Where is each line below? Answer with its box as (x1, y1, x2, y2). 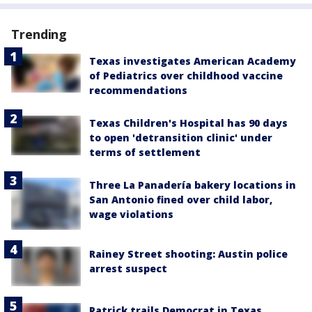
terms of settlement (89, 146, 201, 159)
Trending (11, 26, 68, 43)
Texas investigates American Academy (89, 54, 296, 68)
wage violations (89, 208, 173, 221)
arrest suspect (89, 262, 167, 276)
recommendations (89, 84, 187, 97)
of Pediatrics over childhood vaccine (89, 69, 283, 83)
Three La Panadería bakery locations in (89, 178, 296, 192)
